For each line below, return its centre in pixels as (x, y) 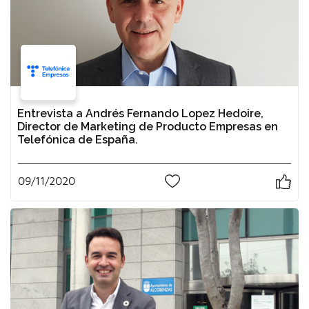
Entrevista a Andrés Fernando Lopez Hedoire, (140, 114)
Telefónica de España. (78, 140)
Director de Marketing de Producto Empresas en (148, 127)
